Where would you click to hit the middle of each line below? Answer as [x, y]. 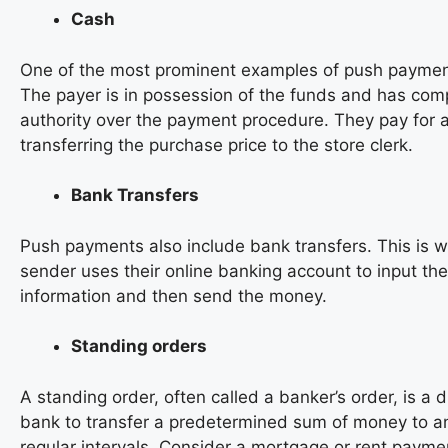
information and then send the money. [173, 295]
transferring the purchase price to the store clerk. [216, 144]
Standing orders [139, 346]
